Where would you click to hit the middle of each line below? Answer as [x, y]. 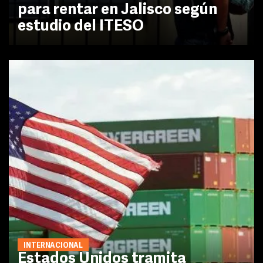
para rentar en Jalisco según [117, 11]
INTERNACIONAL [53, 246]
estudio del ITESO [81, 27]
